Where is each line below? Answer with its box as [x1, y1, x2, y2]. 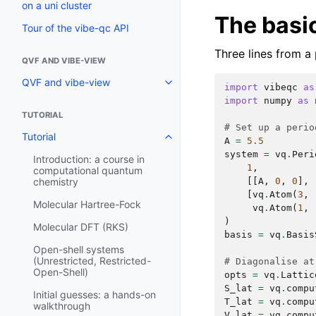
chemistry [33, 176, 78, 188]
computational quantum [33, 164, 142, 177]
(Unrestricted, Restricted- [33, 255, 151, 267]
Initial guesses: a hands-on [33, 288, 156, 301]
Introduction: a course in [33, 153, 145, 166]
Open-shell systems [33, 243, 124, 256]
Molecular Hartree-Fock [33, 198, 141, 211]
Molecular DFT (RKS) [33, 221, 128, 233]
